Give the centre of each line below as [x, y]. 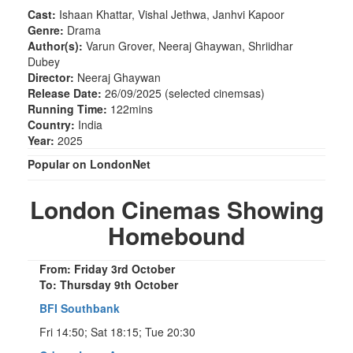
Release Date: [65, 93]
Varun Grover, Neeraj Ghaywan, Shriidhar [188, 45]
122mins [130, 108]
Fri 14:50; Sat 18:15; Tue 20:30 [117, 331]
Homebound [176, 235]
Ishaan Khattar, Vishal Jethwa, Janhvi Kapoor [170, 14]
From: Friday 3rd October [107, 268]
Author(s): [55, 45]
